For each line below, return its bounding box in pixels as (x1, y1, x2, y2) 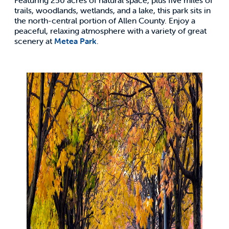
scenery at (14, 35, 54, 46)
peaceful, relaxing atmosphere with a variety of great (14, 25, 207, 36)
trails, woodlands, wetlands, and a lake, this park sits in (14, 5, 211, 15)
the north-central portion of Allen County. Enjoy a (14, 15, 195, 26)
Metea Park (54, 35, 97, 46)
